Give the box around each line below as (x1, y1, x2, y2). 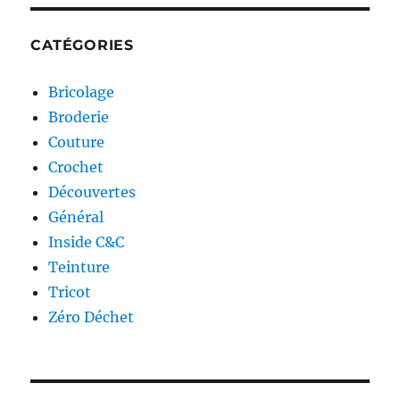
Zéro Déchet (48, 308, 135, 326)
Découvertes (48, 183, 137, 201)
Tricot (48, 283, 92, 301)
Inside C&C (48, 233, 125, 251)
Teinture (48, 258, 111, 276)
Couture (48, 133, 105, 151)
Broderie (48, 108, 110, 126)
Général (48, 208, 104, 226)
